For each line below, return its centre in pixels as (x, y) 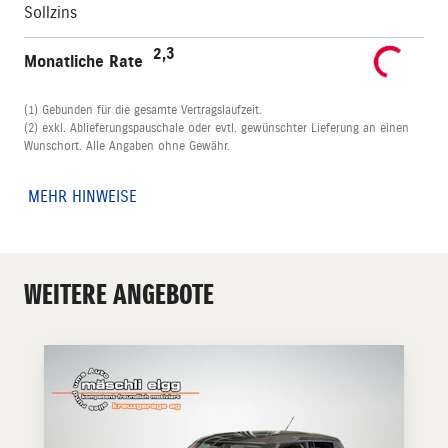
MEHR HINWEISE (82, 197)
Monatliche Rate (88, 61)
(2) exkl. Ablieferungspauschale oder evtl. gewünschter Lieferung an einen (216, 128)
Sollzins (50, 13)
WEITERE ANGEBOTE (119, 295)
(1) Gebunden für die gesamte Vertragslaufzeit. (143, 110)
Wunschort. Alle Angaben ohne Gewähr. (127, 146)
